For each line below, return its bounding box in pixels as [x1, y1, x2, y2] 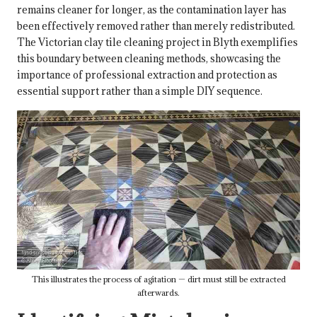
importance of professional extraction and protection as [17, 67, 277, 81]
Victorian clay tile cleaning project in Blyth [38, 35, 238, 49]
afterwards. [137, 287, 180, 299]
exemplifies [238, 35, 298, 49]
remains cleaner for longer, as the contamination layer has [17, 2, 287, 16]
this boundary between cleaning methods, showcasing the [17, 51, 281, 65]
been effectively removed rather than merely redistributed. [17, 18, 295, 33]
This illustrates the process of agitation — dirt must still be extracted [31, 274, 286, 285]
